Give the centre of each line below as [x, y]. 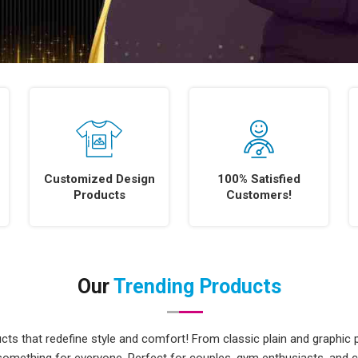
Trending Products [197, 286]
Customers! [259, 195]
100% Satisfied [259, 179]
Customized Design [99, 179]
